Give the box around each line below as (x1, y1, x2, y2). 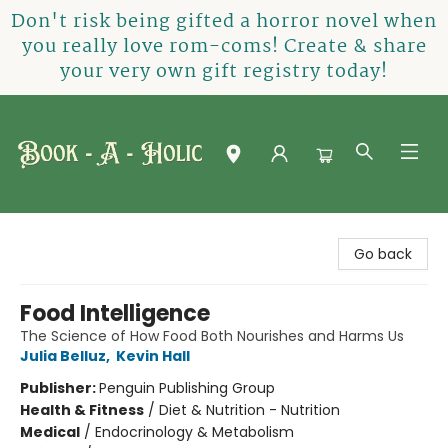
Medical (20, 422, 80, 442)
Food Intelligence (20, 298, 210, 329)
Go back (354, 244, 412, 264)
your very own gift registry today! (60, 57, 388, 87)
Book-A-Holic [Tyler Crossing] (15, 222, 220, 242)
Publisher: (20, 378, 99, 398)
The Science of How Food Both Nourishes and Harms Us (20, 326, 404, 346)
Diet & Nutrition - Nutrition (159, 400, 340, 420)
